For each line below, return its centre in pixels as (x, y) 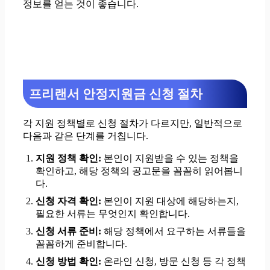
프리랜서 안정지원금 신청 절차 (116, 93)
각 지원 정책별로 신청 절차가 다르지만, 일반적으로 (133, 123)
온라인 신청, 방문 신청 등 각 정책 (173, 261)
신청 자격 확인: (68, 201)
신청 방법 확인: (68, 261)
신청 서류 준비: (68, 231)
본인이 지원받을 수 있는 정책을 (170, 158)
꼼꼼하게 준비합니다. (81, 243)
